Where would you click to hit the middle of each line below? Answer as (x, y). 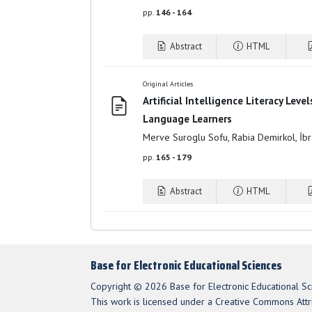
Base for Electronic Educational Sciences (186, 265)
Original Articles (168, 84)
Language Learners (187, 119)
